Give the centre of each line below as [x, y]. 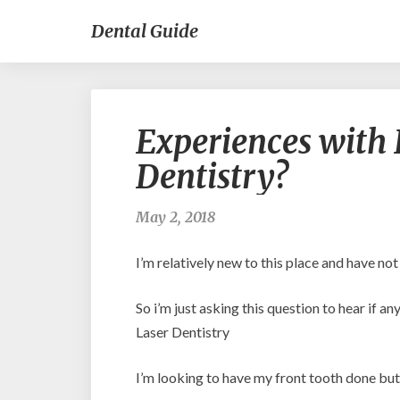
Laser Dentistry [183, 332]
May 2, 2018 [175, 217]
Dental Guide [145, 31]
